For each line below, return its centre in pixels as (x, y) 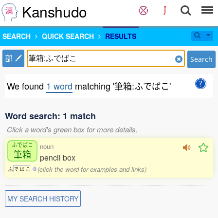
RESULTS (121, 36)
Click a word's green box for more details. (72, 129)
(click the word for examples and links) (92, 169)
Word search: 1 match (50, 116)
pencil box (58, 157)
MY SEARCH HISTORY (43, 199)
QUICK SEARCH (68, 36)
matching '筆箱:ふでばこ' (122, 86)
